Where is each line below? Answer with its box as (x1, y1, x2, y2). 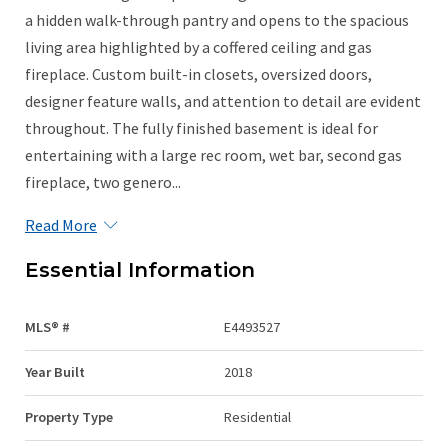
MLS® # (25, 317, 70, 336)
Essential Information (25, 257, 255, 282)
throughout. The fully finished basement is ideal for (25, 117, 378, 138)
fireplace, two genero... (25, 171, 181, 192)
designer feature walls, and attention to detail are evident (25, 90, 421, 111)
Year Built (25, 362, 85, 381)
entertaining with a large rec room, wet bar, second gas (25, 144, 402, 165)
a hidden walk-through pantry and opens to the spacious (25, 9, 409, 30)
